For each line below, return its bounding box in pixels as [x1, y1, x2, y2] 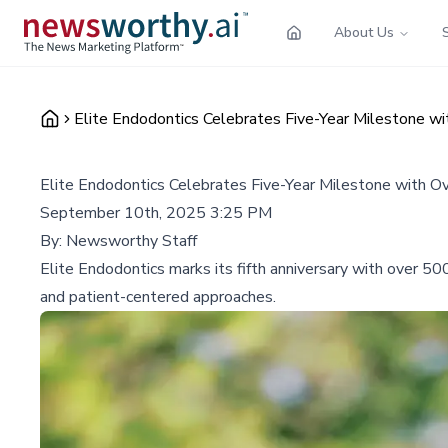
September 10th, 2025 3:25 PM [40, 201, 272, 224]
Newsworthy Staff [66, 229, 197, 252]
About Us [334, 22, 394, 42]
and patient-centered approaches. [40, 285, 276, 308]
